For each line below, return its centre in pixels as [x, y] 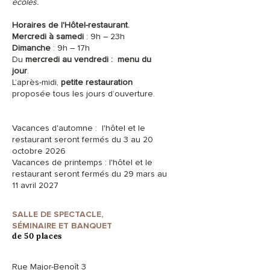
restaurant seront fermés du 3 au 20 [83, 140]
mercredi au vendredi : [70, 59]
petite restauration [97, 82]
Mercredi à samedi [48, 36]
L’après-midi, [36, 82]
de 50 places [37, 236]
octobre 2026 [39, 151]
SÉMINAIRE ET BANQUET [62, 226]
